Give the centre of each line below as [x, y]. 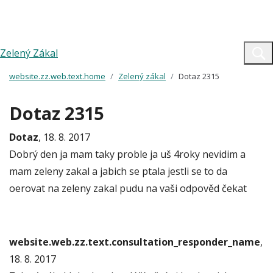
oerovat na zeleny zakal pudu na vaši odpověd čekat [128, 188]
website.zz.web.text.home [57, 76]
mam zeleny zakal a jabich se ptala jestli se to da [118, 171]
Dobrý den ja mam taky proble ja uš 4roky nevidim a [127, 154]
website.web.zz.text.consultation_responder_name [135, 242]
